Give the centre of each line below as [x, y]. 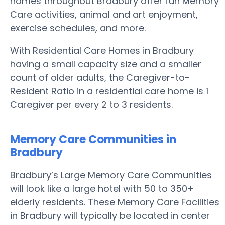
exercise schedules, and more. [79, 28]
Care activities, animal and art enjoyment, [104, 14]
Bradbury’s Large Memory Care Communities [111, 175]
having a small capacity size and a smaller [106, 64]
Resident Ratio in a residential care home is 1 [109, 91]
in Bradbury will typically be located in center [110, 216]
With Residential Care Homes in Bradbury [102, 50]
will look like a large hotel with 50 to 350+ [102, 189]
